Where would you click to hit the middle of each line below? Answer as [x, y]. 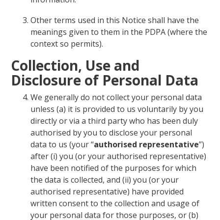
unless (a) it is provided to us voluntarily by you [117, 109]
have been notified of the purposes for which [114, 168]
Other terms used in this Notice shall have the [115, 20]
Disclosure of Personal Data [105, 80]
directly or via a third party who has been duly [114, 121]
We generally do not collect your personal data [116, 97]
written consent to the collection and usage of [115, 204]
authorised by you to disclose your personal [111, 133]
